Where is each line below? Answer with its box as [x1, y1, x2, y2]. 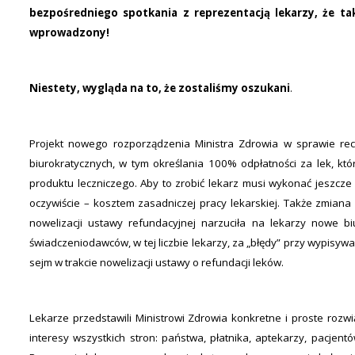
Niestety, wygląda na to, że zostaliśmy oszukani [29, 81, 290, 95]
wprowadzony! [29, 25, 109, 40]
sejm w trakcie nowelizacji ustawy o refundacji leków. [29, 255, 284, 269]
